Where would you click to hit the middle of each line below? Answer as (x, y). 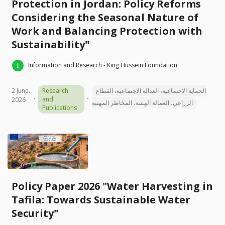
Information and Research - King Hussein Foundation (103, 65)
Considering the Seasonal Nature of (105, 17)
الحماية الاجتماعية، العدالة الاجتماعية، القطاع (151, 90)
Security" (35, 213)
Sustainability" (50, 44)
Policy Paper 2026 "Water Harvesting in (112, 186)
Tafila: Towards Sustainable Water (101, 199)
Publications (59, 107)
